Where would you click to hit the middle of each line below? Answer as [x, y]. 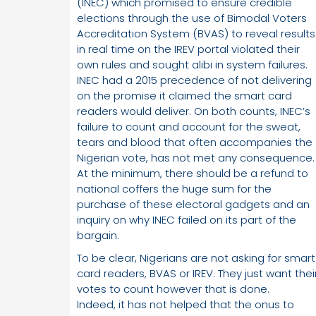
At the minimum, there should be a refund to [193, 174]
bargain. [98, 236]
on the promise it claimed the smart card [184, 96]
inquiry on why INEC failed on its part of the [187, 220]
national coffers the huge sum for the [174, 189]
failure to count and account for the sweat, [189, 127]
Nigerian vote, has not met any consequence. [196, 158]
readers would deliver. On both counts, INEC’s [194, 111]
